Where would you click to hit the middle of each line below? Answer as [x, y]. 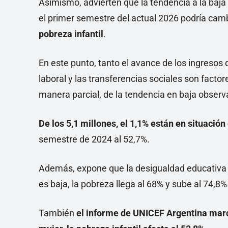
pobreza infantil [71, 34]
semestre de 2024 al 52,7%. [94, 139]
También [58, 213]
